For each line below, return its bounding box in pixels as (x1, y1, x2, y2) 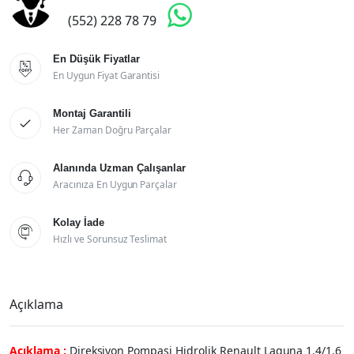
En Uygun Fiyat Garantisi (53, 69, 160, 82)
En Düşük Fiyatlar (53, 53, 140, 65)
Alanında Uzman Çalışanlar (53, 162, 186, 174)
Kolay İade (53, 217, 104, 228)
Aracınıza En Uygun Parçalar (53, 178, 178, 191)
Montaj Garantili (53, 107, 131, 119)
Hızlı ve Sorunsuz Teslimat (53, 232, 168, 246)
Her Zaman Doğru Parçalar (53, 123, 172, 137)
